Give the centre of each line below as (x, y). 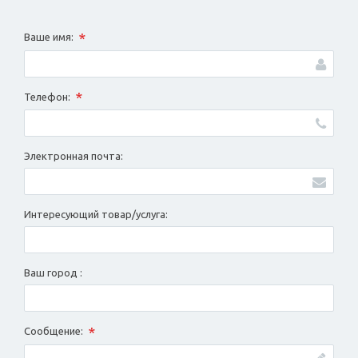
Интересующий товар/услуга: (96, 215)
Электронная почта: (74, 156)
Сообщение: (55, 331)
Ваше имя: (50, 37)
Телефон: (48, 96)
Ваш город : (53, 273)
